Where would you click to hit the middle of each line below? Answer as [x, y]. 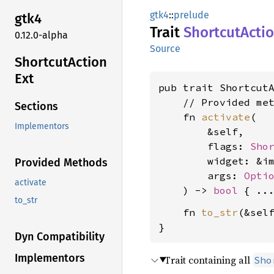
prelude [191, 15]
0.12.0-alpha [41, 35]
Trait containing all [209, 260]
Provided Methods [61, 163]
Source [165, 49]
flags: [204, 146]
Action [87, 62]
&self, [201, 131]
